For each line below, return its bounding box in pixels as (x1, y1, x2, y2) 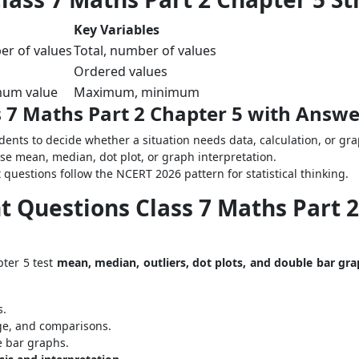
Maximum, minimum (74, 83, 200, 101)
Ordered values (74, 63, 167, 80)
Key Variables (74, 21, 159, 38)
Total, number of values (74, 42, 216, 59)
